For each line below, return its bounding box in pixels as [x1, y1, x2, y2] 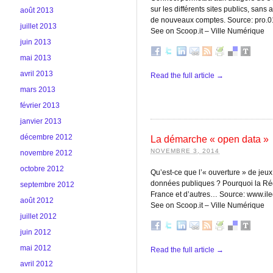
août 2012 [20, 196, 54, 205]
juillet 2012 [20, 212, 57, 221]
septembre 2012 [20, 180, 74, 189]
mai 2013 [20, 54, 51, 62]
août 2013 [20, 6, 54, 15]
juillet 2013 [20, 22, 57, 30]
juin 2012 [20, 228, 51, 236]
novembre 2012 [20, 149, 73, 157]
